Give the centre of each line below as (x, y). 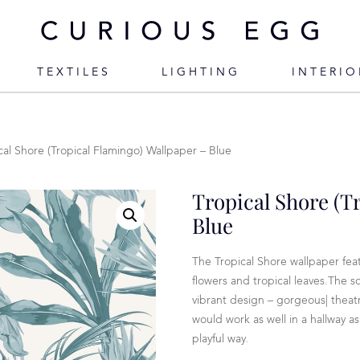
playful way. (221, 340)
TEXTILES (74, 73)
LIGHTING (201, 73)
